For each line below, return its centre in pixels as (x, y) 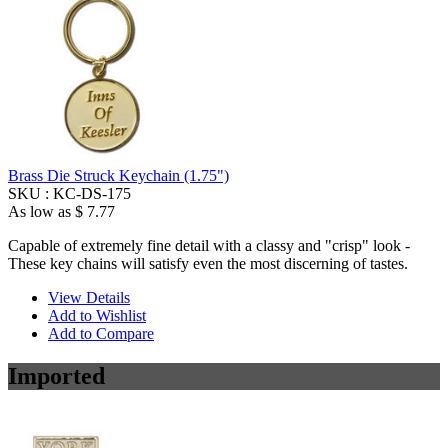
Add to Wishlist (97, 316)
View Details (89, 298)
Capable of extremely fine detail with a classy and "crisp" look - (209, 246)
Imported (56, 376)
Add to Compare (101, 334)
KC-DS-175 (92, 194)
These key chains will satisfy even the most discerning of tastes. (208, 264)
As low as (39, 212)
